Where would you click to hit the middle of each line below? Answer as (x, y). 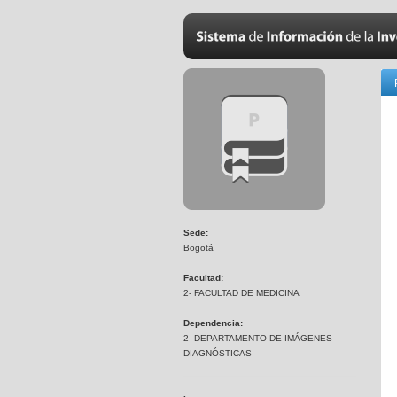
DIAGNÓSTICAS (218, 353)
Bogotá (198, 248)
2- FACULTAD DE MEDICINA (241, 293)
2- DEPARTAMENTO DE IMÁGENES (258, 338)
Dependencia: (213, 323)
